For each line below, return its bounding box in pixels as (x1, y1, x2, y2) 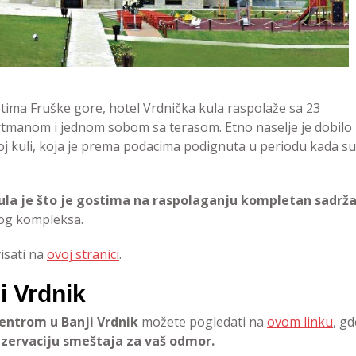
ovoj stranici (47, 246, 119, 263)
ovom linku (267, 313, 333, 331)
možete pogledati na (138, 313, 267, 331)
